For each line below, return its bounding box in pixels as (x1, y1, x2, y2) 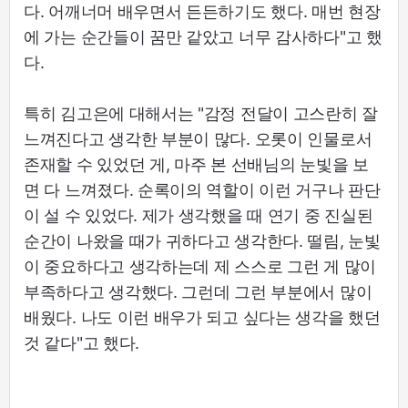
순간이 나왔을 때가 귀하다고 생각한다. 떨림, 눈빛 (24, 230, 381, 250)
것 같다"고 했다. (24, 332, 139, 352)
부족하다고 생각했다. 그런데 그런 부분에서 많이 (24, 281, 372, 301)
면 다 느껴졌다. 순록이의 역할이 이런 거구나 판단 (24, 179, 381, 199)
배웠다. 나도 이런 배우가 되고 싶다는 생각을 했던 (24, 307, 381, 327)
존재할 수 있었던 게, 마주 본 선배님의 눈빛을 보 (24, 154, 369, 174)
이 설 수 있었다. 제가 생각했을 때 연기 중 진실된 (24, 205, 373, 225)
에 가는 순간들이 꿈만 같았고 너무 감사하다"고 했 (24, 26, 382, 46)
